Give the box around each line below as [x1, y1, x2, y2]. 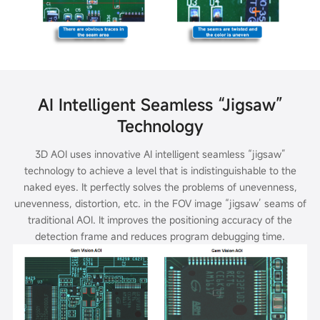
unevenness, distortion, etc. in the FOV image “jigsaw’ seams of [14, 196, 306, 211]
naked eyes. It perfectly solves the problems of [23, 180, 239, 194]
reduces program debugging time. [131, 229, 285, 244]
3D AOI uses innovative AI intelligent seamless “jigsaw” [34, 147, 286, 161]
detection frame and [35, 229, 131, 244]
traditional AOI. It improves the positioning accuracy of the [28, 213, 292, 227]
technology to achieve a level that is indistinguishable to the [24, 164, 296, 178]
